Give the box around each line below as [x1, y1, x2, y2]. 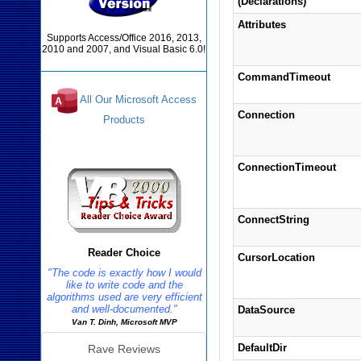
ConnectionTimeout [237, 161, 336, 173]
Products [102, 114, 145, 126]
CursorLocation [237, 251, 315, 263]
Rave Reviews [87, 342, 160, 355]
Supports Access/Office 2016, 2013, [46, 32, 201, 44]
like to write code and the [66, 279, 184, 291]
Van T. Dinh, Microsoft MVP [72, 317, 178, 326]
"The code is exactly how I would [48, 267, 202, 279]
